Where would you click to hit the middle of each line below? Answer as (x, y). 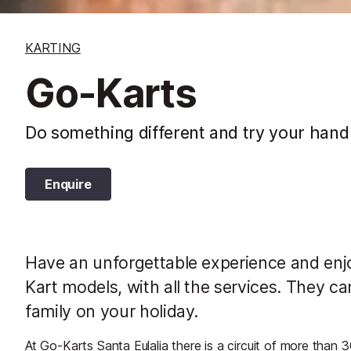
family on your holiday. (112, 311)
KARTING (53, 47)
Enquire (68, 184)
